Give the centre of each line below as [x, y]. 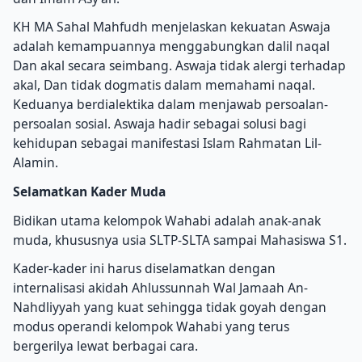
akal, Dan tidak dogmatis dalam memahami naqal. [164, 85]
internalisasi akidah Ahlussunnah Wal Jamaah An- [160, 288]
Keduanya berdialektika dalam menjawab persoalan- [170, 105]
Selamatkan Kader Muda [89, 191]
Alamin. [36, 163]
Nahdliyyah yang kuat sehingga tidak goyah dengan [170, 307]
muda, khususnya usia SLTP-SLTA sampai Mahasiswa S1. [180, 240]
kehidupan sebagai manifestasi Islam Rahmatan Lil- [167, 143]
